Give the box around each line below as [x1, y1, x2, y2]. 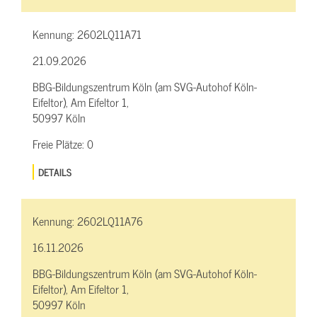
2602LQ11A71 [77, 25, 142, 44]
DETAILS [38, 163, 72, 180]
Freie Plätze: [33, 134, 87, 154]
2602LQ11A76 [77, 211, 143, 230]
